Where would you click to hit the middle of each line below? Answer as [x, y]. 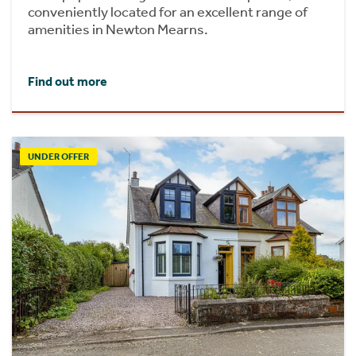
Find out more [68, 81]
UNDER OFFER [58, 156]
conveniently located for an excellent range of [168, 12]
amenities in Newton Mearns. [118, 29]
